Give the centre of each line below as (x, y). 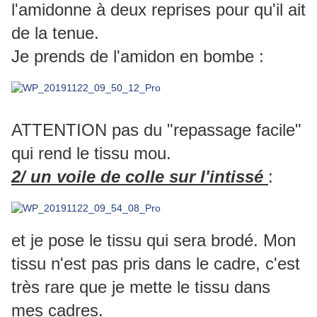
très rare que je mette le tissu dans (141, 287)
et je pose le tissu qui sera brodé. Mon (154, 241)
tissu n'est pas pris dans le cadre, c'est (156, 264)
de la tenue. (55, 33)
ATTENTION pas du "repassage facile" (156, 130)
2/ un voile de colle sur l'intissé (140, 177)
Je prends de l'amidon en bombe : (138, 57)
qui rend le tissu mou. (91, 154)
